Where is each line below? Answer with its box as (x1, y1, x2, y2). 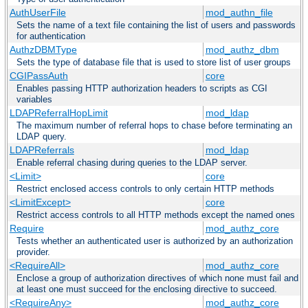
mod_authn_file (205, 7, 273, 19)
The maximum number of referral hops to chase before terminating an (16, 120, 292, 131)
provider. (16, 247, 50, 258)
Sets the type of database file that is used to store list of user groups (16, 57, 291, 68)
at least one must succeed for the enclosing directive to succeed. (16, 284, 277, 295)
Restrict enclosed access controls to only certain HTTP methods (16, 184, 274, 195)
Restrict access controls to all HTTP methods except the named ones (16, 210, 295, 221)
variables (16, 94, 52, 105)
